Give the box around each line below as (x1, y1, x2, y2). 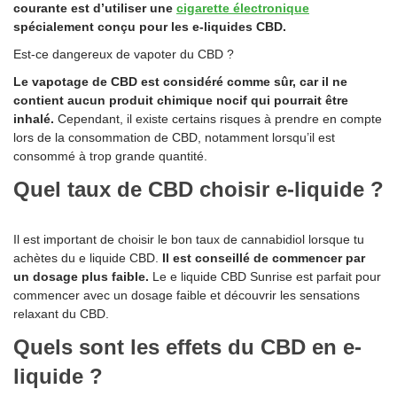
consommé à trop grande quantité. (13, 149, 207, 164)
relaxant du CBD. (13, 307, 109, 322)
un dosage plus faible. (13, 269, 149, 284)
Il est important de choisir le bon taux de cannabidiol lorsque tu (13, 232, 364, 247)
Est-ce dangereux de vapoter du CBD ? (13, 47, 234, 62)
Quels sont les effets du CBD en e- (13, 335, 362, 360)
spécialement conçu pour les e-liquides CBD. (13, 19, 286, 35)
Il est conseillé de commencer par (162, 251, 365, 266)
